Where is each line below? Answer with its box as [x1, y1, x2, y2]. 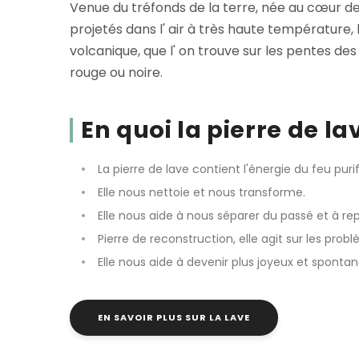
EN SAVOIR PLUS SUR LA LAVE [98, 310, 250, 324]
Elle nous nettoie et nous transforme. [98, 184, 305, 200]
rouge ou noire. [70, 63, 163, 82]
